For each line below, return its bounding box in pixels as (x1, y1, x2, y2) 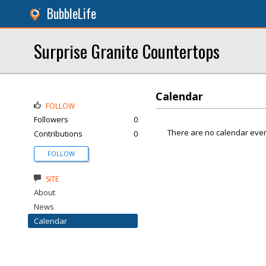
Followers (34, 114, 68, 125)
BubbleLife (47, 4, 96, 23)
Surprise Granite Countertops (34, 38, 220, 64)
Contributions (34, 128, 83, 139)
